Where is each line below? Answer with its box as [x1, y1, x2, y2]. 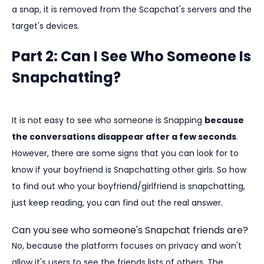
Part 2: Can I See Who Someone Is [12, 47, 251, 67]
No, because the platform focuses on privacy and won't [12, 240, 242, 252]
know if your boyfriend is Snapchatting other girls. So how [12, 164, 246, 176]
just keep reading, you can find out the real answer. [12, 197, 223, 209]
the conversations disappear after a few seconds [12, 131, 236, 143]
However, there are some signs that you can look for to [12, 147, 239, 160]
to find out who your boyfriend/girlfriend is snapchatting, [12, 180, 245, 193]
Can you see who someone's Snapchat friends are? [12, 223, 248, 237]
